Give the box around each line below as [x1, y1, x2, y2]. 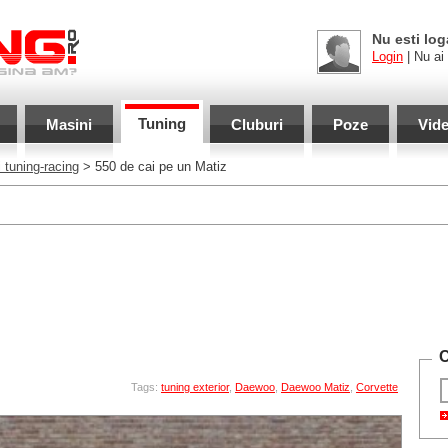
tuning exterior [161, 381, 229, 393]
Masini [45, 116, 92, 133]
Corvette [356, 381, 398, 393]
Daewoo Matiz [281, 381, 350, 393]
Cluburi [230, 116, 283, 133]
